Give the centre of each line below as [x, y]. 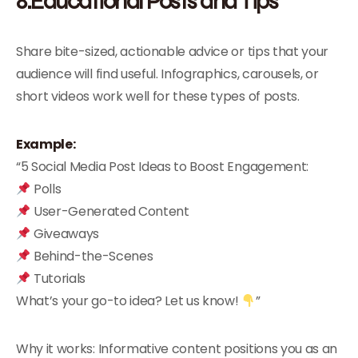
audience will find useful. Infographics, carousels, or [167, 74]
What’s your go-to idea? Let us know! [129, 301]
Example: [46, 144]
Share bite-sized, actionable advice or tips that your [173, 52]
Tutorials [58, 278]
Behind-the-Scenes [92, 256]
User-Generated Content [110, 211]
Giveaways [65, 234]
